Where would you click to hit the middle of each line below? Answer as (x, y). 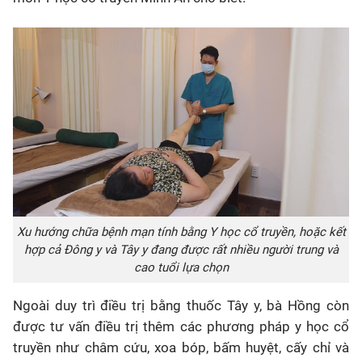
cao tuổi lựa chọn (181, 267)
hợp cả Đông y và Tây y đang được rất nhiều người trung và (181, 250)
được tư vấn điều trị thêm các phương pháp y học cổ (181, 326)
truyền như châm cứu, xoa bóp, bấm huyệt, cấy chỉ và (181, 347)
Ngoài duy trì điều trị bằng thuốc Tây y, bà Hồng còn (181, 305)
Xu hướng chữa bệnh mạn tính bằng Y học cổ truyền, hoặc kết (181, 232)
